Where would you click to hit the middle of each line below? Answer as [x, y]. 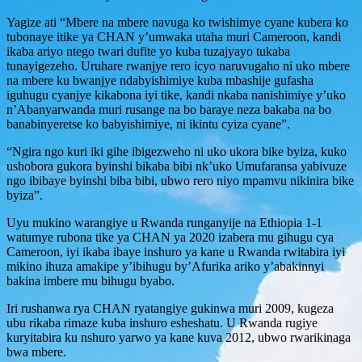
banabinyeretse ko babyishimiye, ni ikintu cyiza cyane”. [148, 124]
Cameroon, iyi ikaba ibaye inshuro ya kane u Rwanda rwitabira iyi [176, 251]
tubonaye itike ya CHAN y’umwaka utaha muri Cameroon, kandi [174, 36]
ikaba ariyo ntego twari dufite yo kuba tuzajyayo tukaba [148, 51]
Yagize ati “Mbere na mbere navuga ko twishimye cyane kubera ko [177, 22]
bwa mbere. [36, 351]
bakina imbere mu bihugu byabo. [90, 280]
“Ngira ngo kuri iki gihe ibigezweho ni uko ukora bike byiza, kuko [177, 151]
